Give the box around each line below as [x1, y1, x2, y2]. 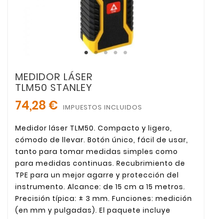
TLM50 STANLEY [15, 81, 92, 95]
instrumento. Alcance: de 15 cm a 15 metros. [15, 182, 185, 192]
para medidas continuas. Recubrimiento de [15, 158, 185, 169]
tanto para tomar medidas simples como [15, 147, 178, 157]
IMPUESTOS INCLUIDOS [63, 103, 142, 112]
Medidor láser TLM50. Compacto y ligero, [15, 123, 172, 133]
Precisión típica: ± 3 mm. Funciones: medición [15, 194, 192, 204]
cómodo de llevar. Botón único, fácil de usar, [15, 135, 188, 145]
